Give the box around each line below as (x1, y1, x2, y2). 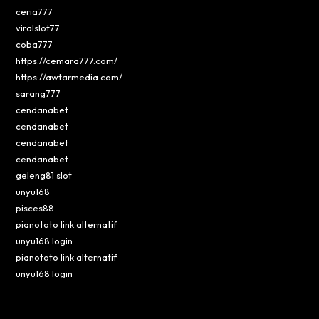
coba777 (16, 38, 53, 50)
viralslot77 (16, 21, 61, 33)
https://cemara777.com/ (16, 54, 118, 66)
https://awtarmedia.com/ (16, 70, 123, 83)
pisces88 (16, 202, 55, 214)
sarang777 (16, 87, 61, 99)
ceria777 (16, 5, 53, 17)
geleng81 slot (16, 169, 73, 181)
